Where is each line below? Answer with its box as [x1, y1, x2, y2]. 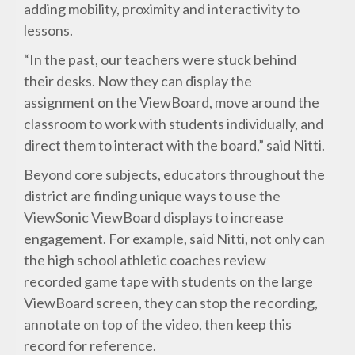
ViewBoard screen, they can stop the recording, [24, 294, 319, 312]
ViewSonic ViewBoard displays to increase [24, 208, 284, 227]
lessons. [24, 21, 74, 40]
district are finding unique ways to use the [24, 187, 281, 205]
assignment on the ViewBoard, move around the [24, 94, 320, 112]
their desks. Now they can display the [24, 72, 253, 90]
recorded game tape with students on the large [24, 273, 314, 291]
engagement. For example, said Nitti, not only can [24, 230, 326, 248]
